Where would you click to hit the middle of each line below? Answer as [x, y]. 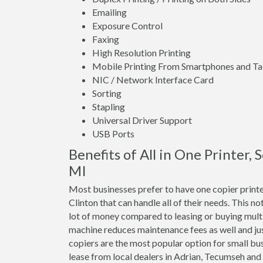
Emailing [109, 12]
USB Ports [113, 134]
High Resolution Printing [141, 53]
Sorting [107, 93]
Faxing [106, 39]
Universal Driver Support [142, 120]
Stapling [109, 107]
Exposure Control [127, 26]
